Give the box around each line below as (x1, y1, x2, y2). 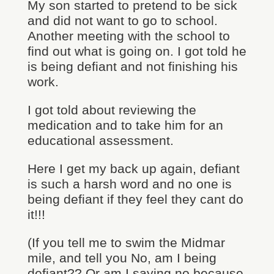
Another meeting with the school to (27, 29, 230, 43)
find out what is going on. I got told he (27, 44, 246, 58)
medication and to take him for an (27, 118, 223, 132)
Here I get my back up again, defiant (27, 161, 240, 176)
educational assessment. (27, 133, 174, 147)
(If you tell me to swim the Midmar (27, 235, 225, 250)
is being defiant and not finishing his (27, 59, 238, 73)
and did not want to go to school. (27, 13, 218, 28)
